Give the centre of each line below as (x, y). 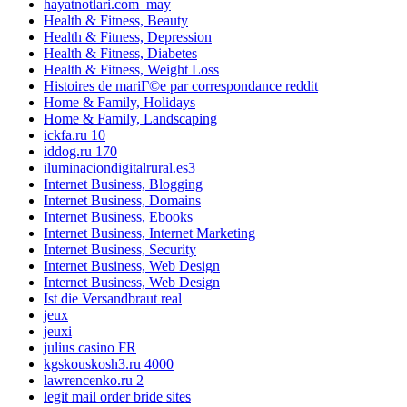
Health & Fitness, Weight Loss (131, 70)
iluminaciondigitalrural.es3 (119, 168)
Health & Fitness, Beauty (116, 21)
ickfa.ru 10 (74, 135)
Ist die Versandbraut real (113, 299)
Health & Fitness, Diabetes (120, 54)
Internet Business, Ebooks (118, 217)
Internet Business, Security (120, 250)
